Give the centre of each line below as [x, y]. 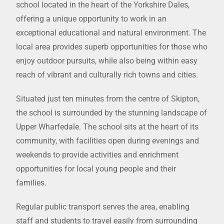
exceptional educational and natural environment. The [111, 32]
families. [31, 182]
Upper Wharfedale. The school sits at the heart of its [107, 126]
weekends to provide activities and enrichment [97, 154]
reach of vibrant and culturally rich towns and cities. [107, 74]
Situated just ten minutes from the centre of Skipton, [108, 98]
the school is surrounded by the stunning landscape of [112, 112]
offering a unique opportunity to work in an [91, 18]
